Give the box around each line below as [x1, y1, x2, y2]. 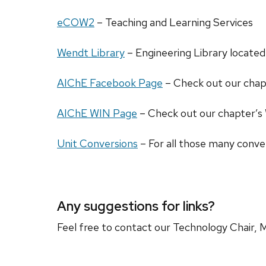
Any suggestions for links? [57, 198, 215, 216]
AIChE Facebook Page [57, 76, 163, 90]
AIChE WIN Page [57, 106, 137, 121]
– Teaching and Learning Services [94, 15, 253, 30]
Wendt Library [57, 46, 125, 60]
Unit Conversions [57, 137, 138, 151]
